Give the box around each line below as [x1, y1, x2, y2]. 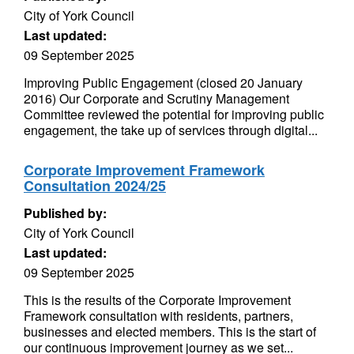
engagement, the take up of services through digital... [24, 121, 318, 139]
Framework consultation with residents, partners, [24, 307, 293, 325]
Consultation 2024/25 [24, 175, 166, 196]
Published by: [24, 204, 107, 222]
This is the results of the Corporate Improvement [24, 291, 291, 309]
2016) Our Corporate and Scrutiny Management [24, 89, 289, 107]
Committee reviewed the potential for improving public [24, 105, 324, 123]
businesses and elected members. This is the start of [24, 322, 316, 341]
